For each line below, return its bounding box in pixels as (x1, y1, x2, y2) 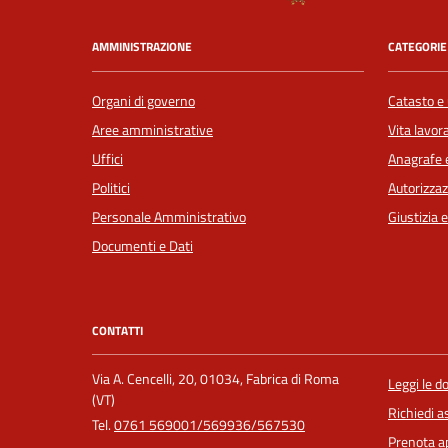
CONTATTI (92, 320, 143, 340)
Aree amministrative (92, 118, 213, 141)
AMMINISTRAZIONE (92, 37, 192, 57)
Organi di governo (92, 89, 195, 112)
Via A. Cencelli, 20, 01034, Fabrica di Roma (92, 368, 339, 391)
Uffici (92, 147, 123, 170)
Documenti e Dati (92, 234, 193, 257)
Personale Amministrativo (92, 205, 246, 228)
